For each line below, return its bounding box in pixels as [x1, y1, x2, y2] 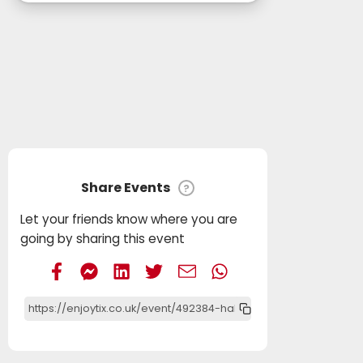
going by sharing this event [20, 230, 186, 247]
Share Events [81, 178, 171, 197]
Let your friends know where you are [20, 211, 238, 228]
